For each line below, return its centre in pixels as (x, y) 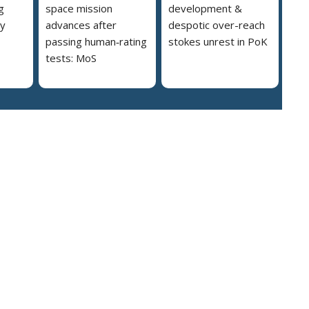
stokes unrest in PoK (218, 42)
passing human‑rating (96, 42)
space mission (79, 9)
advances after (81, 25)
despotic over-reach (217, 25)
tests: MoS (71, 58)
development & (205, 9)
